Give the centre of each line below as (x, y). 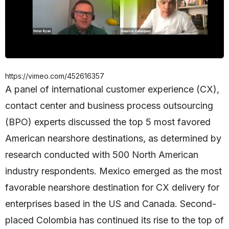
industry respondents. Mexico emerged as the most (113, 171)
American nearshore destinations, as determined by (113, 139)
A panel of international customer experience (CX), (112, 89)
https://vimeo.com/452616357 (55, 76)
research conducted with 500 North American (102, 155)
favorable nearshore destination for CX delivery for (112, 188)
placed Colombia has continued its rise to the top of (114, 220)
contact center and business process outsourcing (109, 106)
